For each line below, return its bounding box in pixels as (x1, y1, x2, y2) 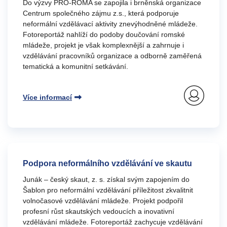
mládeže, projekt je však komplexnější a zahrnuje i (23, 41, 184, 49)
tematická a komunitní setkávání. (23, 62, 128, 70)
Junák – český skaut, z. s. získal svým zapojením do (23, 175, 190, 183)
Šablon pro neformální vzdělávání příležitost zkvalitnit (23, 186, 193, 194)
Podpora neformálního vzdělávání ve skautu (23, 159, 192, 168)
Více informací (23, 93, 72, 101)
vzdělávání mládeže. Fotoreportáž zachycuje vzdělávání (23, 218, 203, 226)
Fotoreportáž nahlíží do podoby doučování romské (23, 30, 185, 39)
